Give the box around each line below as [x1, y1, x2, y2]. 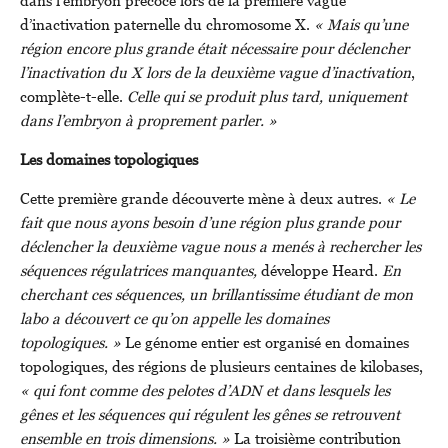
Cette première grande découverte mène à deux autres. [20, 186, 386, 209]
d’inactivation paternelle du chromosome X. [20, 12, 314, 35]
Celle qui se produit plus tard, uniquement [127, 84, 407, 107]
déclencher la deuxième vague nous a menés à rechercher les [20, 234, 421, 257]
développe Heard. [261, 258, 378, 281]
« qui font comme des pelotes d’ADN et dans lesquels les [20, 378, 390, 401]
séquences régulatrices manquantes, [20, 258, 261, 281]
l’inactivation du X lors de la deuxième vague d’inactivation [20, 60, 411, 83]
